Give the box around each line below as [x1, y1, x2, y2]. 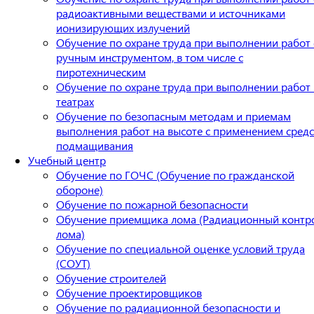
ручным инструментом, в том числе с [56, 49, 243, 64]
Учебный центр [28, 152, 106, 168]
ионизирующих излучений [56, 20, 190, 35]
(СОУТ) [56, 255, 90, 271]
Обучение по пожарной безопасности [56, 196, 248, 212]
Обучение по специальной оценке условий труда [56, 240, 305, 256]
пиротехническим [56, 64, 146, 79]
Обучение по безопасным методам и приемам [56, 108, 291, 123]
